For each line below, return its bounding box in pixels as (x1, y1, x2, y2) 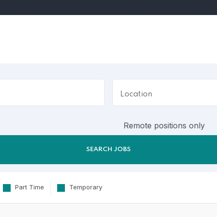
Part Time (13, 183, 44, 191)
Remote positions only (124, 120, 205, 130)
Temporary (67, 183, 103, 191)
